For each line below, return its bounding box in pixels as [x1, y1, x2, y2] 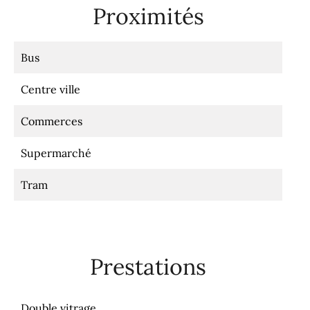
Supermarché [21, 146, 91, 160]
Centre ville [21, 82, 80, 96]
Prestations [90, 253, 206, 281]
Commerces [21, 114, 82, 128]
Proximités [92, 2, 204, 30]
